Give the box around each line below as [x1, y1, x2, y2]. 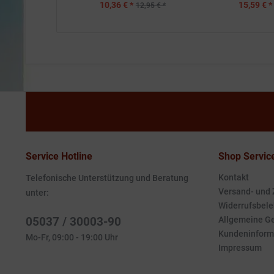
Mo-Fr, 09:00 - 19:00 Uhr [26, 232, 118, 242]
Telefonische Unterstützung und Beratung [26, 173, 188, 183]
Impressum [218, 243, 262, 253]
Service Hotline [26, 150, 92, 162]
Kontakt [218, 172, 249, 182]
